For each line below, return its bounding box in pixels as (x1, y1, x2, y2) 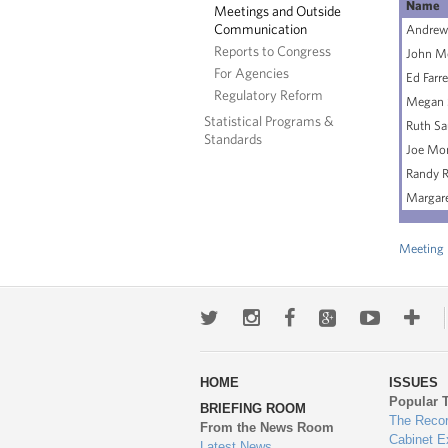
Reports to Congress (214, 42, 331, 59)
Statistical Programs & (204, 112, 334, 129)
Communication (214, 20, 307, 37)
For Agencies (214, 64, 289, 81)
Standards (204, 130, 262, 147)
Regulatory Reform (214, 86, 323, 103)
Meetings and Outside (214, 2, 341, 19)
